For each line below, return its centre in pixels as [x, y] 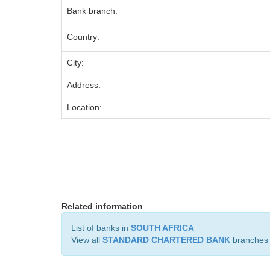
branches [249, 240]
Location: [84, 107]
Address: [84, 85]
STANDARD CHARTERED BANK [166, 240]
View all [87, 240]
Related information [102, 206]
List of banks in [101, 228]
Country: [83, 37]
